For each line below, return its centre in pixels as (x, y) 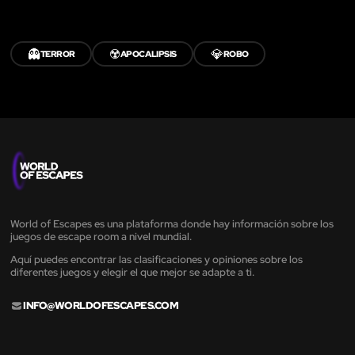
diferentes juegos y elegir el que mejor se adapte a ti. (132, 273)
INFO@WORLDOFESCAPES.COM (101, 306)
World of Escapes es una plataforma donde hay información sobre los (172, 224)
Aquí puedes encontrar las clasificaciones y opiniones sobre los (157, 260)
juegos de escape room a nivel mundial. (101, 237)
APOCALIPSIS (148, 54)
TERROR (57, 54)
